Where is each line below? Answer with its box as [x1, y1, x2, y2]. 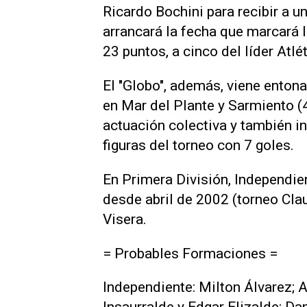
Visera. [103, 210, 147, 228]
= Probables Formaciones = [103, 245, 278, 262]
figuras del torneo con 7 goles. [103, 136, 294, 153]
